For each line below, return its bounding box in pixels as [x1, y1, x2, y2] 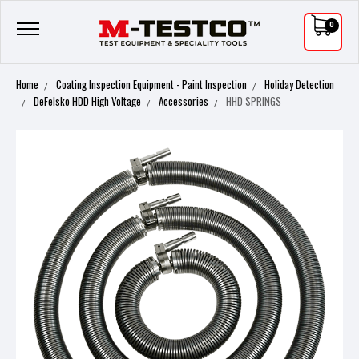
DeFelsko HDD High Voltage [34, 93, 141, 109]
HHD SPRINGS [226, 93, 281, 109]
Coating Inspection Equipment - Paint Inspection [56, 76, 247, 92]
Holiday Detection [264, 76, 334, 92]
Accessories [159, 93, 208, 109]
